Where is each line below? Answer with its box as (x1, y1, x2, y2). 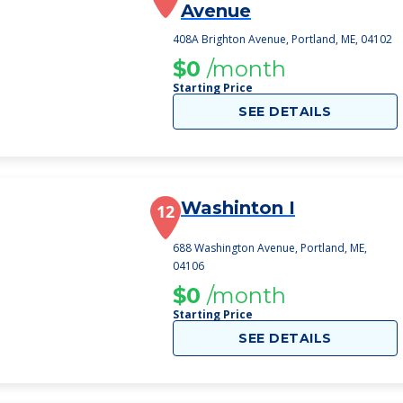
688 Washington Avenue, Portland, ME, (173, 240, 367, 255)
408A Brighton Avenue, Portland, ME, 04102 (173, 31, 392, 47)
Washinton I (181, 197, 295, 219)
